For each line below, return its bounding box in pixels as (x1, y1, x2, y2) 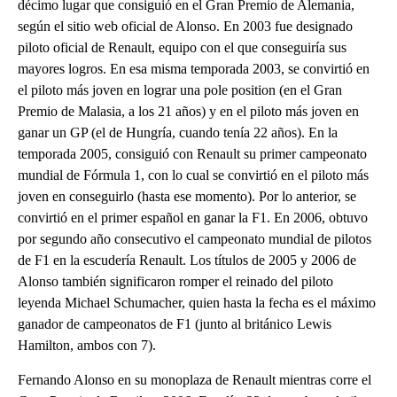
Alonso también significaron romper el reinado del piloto (18, 274, 333, 290)
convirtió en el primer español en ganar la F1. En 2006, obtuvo (18, 210, 368, 226)
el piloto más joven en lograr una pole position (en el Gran (18, 82, 342, 98)
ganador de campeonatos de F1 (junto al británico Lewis (18, 316, 331, 332)
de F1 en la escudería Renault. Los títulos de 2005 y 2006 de (18, 253, 356, 269)
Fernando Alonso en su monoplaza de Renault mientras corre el (18, 372, 371, 388)
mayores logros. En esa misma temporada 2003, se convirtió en (18, 61, 370, 77)
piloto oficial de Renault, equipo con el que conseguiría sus (18, 40, 346, 56)
